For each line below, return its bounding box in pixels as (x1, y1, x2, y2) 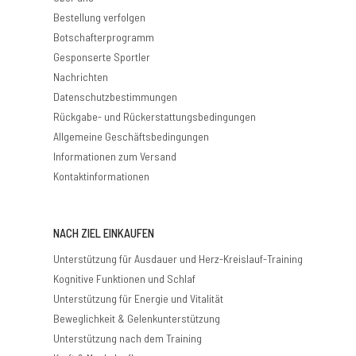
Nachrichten (53, 70, 108, 84)
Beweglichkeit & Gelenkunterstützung (53, 311, 220, 326)
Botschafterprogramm (53, 30, 154, 44)
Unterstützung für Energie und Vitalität (53, 292, 223, 306)
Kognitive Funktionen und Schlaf (53, 272, 195, 286)
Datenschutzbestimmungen (53, 90, 177, 104)
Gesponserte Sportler (53, 50, 150, 64)
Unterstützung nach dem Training (53, 331, 202, 346)
